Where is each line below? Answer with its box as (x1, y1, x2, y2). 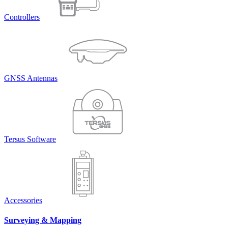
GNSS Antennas (4, 73, 58, 82)
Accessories (4, 195, 42, 205)
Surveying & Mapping (4, 215, 81, 224)
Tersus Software (4, 134, 56, 144)
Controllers (4, 12, 40, 21)
